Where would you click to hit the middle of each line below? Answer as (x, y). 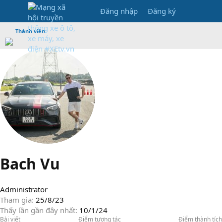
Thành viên (30, 31)
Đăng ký (162, 11)
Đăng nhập (119, 11)
